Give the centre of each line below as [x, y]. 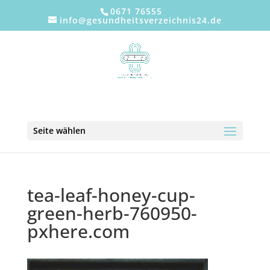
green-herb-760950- [112, 213]
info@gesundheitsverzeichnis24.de [140, 20]
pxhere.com [78, 231]
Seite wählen [59, 130]
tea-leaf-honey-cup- [111, 195]
